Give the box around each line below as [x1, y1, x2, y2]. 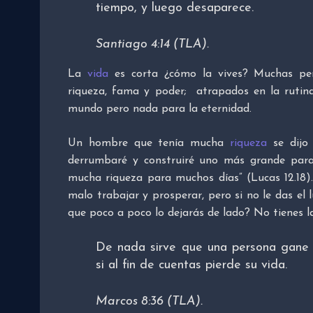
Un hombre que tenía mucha [68, 138, 230, 150]
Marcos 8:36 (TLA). [96, 295, 203, 309]
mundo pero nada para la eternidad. [68, 103, 252, 115]
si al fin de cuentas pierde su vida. [96, 259, 287, 272]
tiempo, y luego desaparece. [96, 1, 254, 15]
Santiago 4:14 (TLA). [96, 38, 209, 52]
